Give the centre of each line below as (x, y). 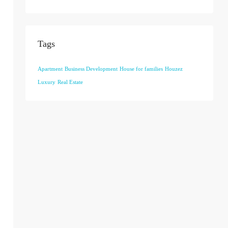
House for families (141, 69)
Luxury (47, 82)
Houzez (174, 69)
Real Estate (70, 82)
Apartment (50, 69)
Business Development (91, 69)
